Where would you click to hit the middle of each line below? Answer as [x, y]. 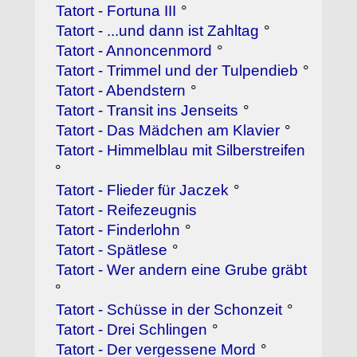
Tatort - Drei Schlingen [132, 330]
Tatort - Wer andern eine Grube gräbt [182, 270]
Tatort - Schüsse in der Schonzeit [169, 310]
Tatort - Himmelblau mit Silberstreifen [181, 151]
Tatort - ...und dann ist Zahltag [158, 31]
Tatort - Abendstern [121, 91]
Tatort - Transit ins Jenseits [147, 111]
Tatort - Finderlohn [118, 230]
